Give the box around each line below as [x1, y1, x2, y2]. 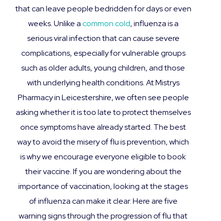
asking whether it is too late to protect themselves [15, 107, 191, 117]
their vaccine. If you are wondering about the [25, 166, 182, 177]
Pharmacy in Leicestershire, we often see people [17, 92, 189, 103]
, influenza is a [130, 18, 179, 29]
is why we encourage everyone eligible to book [20, 151, 186, 162]
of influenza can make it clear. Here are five [29, 196, 178, 206]
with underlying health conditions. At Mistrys [27, 77, 180, 88]
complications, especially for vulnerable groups [21, 48, 185, 58]
